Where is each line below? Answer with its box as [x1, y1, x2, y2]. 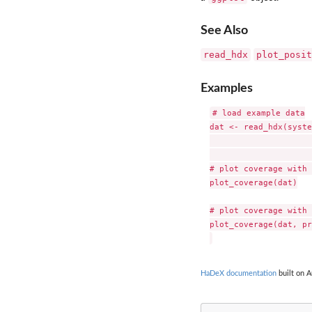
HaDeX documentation [201, 270, 276, 278]
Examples [201, 81, 253, 94]
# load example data [212, 107, 305, 118]
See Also [201, 24, 248, 37]
